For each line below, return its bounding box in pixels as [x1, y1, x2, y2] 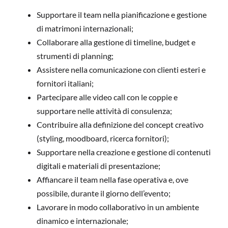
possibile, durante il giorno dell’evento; [37, 188, 170, 198]
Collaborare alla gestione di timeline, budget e [37, 37, 195, 47]
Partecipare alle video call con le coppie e [37, 92, 178, 102]
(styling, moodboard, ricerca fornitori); [37, 133, 169, 144]
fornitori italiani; [37, 78, 94, 89]
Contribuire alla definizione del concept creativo [37, 120, 204, 130]
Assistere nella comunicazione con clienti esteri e [37, 65, 206, 75]
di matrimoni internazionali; [37, 23, 133, 34]
